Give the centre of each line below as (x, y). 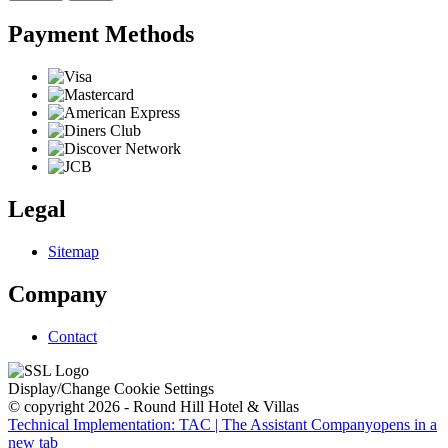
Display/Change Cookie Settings (111, 388)
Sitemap (73, 251)
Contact (72, 336)
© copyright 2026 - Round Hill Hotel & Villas (153, 406)
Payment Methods (101, 34)
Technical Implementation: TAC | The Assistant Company (190, 424)
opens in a (405, 424)
